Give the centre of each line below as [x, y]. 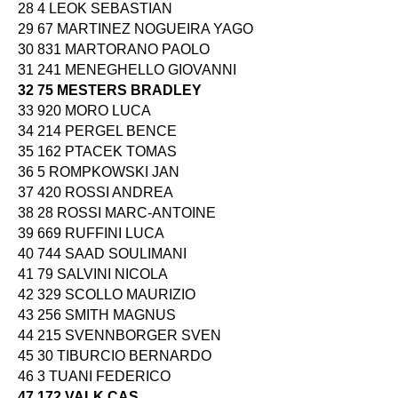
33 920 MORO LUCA [84, 110]
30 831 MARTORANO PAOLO [114, 49]
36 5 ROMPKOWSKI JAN [99, 171]
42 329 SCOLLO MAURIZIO [107, 294]
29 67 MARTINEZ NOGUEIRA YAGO [135, 28]
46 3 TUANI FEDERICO [94, 376]
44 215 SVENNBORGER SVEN [119, 335]
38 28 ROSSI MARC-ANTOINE [117, 212]
